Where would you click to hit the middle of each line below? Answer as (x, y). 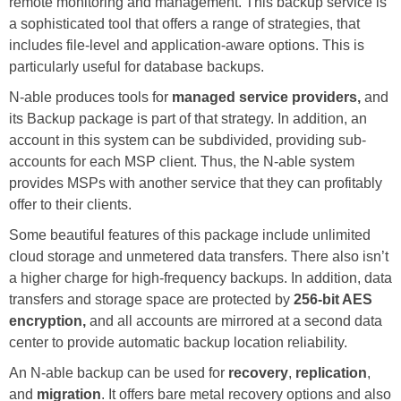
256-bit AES (333, 299)
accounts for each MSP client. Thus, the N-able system (182, 161)
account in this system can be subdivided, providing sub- (188, 140)
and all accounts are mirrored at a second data (234, 320)
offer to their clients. (70, 204)
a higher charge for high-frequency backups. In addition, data (200, 277)
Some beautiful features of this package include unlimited (190, 235)
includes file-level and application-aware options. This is (187, 45)
